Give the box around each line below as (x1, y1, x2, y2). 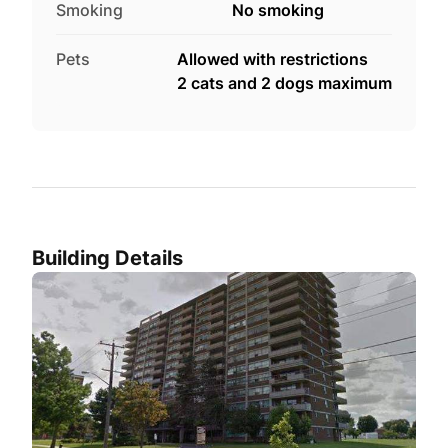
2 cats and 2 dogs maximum (177, 72, 392, 93)
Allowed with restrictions (177, 48, 368, 69)
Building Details (32, 245, 183, 270)
